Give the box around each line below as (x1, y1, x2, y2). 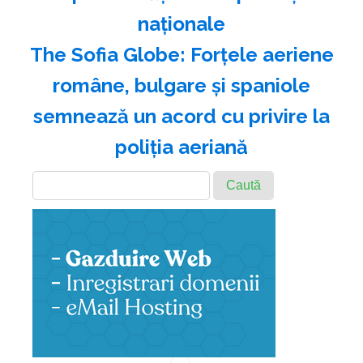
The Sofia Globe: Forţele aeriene (29, 43, 334, 67)
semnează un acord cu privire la (33, 105, 330, 129)
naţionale (138, 12, 225, 36)
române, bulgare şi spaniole (53, 74, 310, 98)
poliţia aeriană (115, 135, 248, 160)
